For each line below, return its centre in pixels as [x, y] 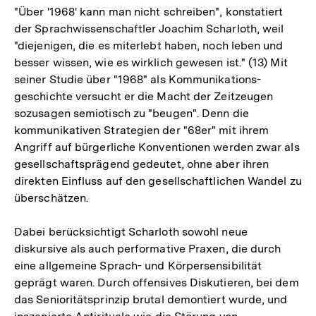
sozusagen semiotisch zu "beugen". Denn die [132, 114]
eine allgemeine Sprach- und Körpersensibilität [138, 266]
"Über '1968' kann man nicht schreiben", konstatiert [149, 12]
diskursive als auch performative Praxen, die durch [148, 249]
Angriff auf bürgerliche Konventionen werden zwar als [157, 147]
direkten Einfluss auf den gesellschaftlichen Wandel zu [158, 181]
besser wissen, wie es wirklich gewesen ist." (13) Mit [151, 63]
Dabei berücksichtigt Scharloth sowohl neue [131, 232]
